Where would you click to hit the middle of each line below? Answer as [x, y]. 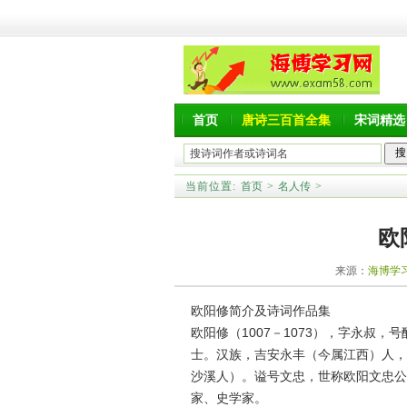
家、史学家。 [229, 398]
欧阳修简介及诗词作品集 [261, 311]
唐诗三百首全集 [286, 120]
